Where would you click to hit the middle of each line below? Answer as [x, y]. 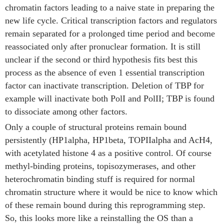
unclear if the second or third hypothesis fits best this [101, 59]
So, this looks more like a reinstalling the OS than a [99, 218]
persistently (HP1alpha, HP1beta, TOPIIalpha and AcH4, [109, 140]
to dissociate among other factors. [66, 111]
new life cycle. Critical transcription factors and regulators [111, 20]
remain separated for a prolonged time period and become [110, 33]
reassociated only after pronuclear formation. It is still [103, 46]
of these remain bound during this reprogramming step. [105, 205]
